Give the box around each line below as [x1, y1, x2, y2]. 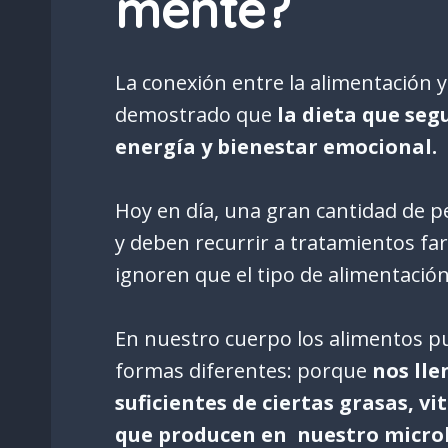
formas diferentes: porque [115, 356, 372, 384]
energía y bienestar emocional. [115, 132, 437, 160]
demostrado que [115, 100, 272, 128]
